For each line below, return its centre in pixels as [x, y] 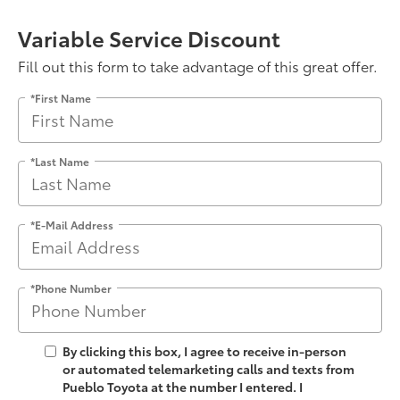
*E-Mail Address [72, 224]
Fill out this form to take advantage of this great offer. [198, 65]
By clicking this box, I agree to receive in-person [204, 350]
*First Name [61, 97]
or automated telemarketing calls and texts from [208, 368]
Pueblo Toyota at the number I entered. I [183, 386]
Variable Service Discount [149, 37]
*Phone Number [71, 287]
